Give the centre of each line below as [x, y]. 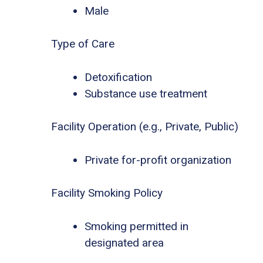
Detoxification [118, 77]
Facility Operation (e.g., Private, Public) [145, 127]
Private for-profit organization [158, 160]
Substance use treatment [146, 93]
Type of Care [83, 44]
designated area [124, 242]
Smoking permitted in [136, 226]
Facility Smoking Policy [107, 193]
